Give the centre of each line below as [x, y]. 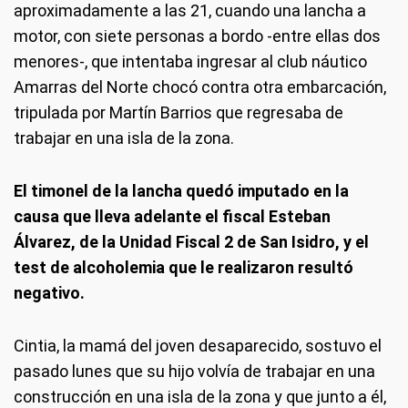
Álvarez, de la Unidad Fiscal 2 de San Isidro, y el [191, 242]
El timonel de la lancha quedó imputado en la [181, 191]
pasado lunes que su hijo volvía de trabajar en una [194, 372]
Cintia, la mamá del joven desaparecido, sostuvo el [198, 346]
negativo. [49, 293]
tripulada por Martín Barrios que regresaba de [178, 113]
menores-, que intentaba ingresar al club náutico [190, 62]
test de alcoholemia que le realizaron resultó [184, 268]
